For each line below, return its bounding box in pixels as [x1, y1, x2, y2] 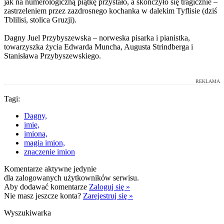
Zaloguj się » [89, 182, 130, 191]
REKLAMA [195, 78, 220, 84]
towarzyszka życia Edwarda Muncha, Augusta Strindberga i [4, 42, 193, 51]
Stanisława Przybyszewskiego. [4, 51, 101, 60]
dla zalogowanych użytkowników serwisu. [4, 173, 139, 182]
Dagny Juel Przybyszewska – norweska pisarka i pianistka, [4, 33, 190, 42]
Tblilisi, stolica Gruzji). [4, 15, 76, 24]
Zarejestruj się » [83, 191, 133, 200]
